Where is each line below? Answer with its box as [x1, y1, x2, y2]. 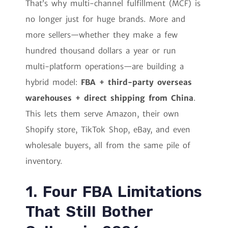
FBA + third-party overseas [81, 77, 192, 87]
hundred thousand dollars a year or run [25, 45, 176, 55]
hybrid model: [25, 77, 81, 87]
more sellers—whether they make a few [25, 30, 178, 40]
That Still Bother [25, 202, 153, 221]
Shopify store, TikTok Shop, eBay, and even [25, 124, 190, 134]
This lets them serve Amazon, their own [25, 108, 179, 119]
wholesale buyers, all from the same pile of [25, 140, 190, 150]
